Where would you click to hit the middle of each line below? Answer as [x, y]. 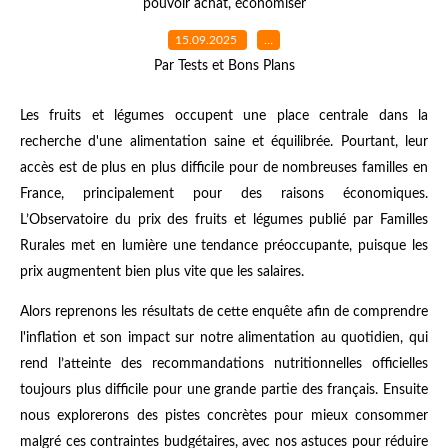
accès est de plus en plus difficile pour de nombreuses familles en [224, 167]
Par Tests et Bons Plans [224, 65]
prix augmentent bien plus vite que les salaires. [162, 271]
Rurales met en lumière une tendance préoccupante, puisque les [224, 245]
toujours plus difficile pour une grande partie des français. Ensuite [224, 389]
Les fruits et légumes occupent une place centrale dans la [224, 115]
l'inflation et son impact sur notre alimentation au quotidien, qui [224, 337]
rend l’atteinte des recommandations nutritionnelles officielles [224, 363]
